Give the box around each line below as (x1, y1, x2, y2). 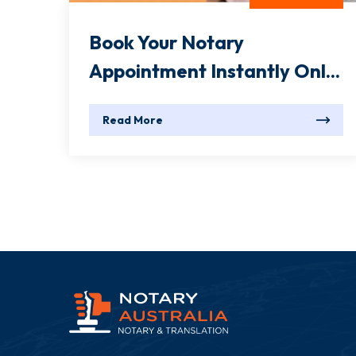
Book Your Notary (89, 30, 244, 55)
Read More (103, 113, 163, 128)
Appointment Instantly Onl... (89, 59, 340, 83)
